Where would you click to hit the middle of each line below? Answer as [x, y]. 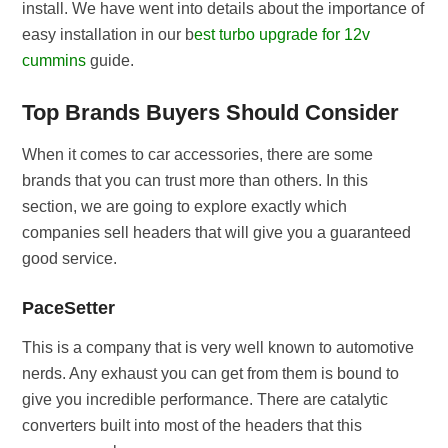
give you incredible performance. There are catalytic [205, 399]
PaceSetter [69, 308]
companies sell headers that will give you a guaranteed [217, 232]
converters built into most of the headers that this [192, 425]
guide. [110, 60]
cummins [54, 60]
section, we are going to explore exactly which [185, 206]
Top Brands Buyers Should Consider [211, 112]
